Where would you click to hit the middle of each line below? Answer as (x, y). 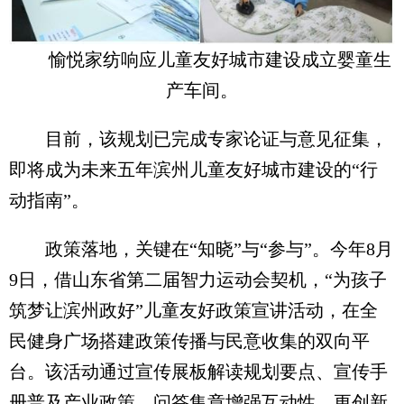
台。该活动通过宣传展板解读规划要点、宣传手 (198, 372)
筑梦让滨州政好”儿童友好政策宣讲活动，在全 (193, 311)
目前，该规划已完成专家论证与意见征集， (198, 139)
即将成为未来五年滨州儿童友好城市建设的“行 (193, 170)
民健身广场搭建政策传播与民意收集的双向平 (189, 341)
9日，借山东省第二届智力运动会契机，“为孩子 (198, 280)
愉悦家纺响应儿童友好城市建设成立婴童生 (220, 60)
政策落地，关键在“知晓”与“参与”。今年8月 (201, 249)
